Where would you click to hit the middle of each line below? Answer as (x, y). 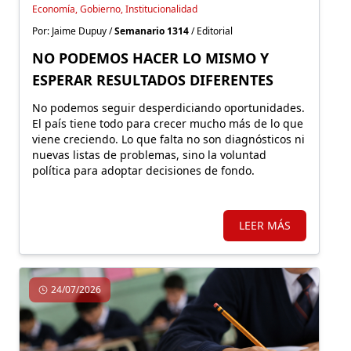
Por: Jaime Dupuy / (73, 31)
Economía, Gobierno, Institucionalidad (115, 9)
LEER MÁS (265, 226)
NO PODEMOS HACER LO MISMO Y (150, 58)
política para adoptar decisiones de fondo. (143, 171)
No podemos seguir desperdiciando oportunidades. (168, 108)
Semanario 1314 (152, 31)
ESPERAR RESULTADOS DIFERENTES (153, 80)
